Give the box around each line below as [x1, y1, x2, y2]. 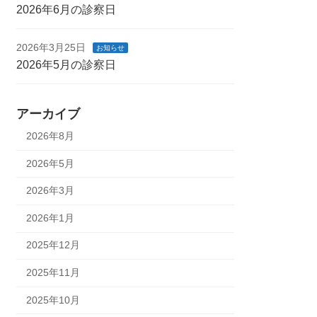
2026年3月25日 [16, 42, 86, 54]
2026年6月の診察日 [16, 4, 117, 16]
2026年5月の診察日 [16, 59, 117, 71]
